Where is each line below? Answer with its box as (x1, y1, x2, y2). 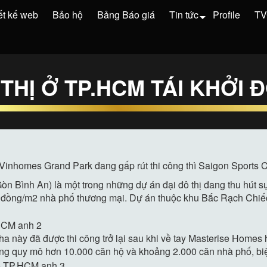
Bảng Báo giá (97, 8, 155, 21)
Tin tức (169, 8, 198, 21)
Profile (213, 8, 240, 21)
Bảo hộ (52, 8, 83, 21)
